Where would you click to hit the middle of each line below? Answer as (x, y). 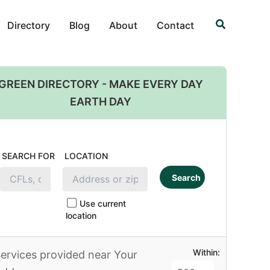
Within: (206, 252)
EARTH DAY (101, 102)
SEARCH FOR (28, 156)
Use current (102, 203)
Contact (175, 25)
